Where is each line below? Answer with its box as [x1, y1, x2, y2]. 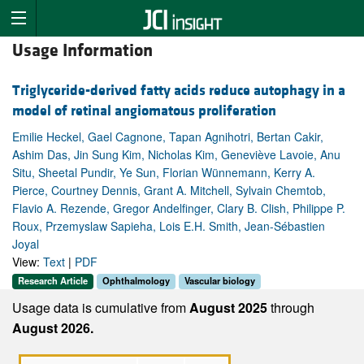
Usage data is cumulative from [12, 297, 189, 317]
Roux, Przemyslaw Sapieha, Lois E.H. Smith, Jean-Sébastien [12, 218, 325, 235]
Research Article [18, 274, 88, 288]
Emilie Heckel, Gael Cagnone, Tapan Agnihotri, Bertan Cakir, [12, 128, 323, 145]
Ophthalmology [102, 274, 170, 288]
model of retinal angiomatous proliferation [12, 102, 276, 121]
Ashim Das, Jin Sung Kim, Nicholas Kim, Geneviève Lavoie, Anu [12, 146, 340, 163]
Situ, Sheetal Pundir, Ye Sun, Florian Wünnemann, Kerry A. [12, 164, 315, 181]
